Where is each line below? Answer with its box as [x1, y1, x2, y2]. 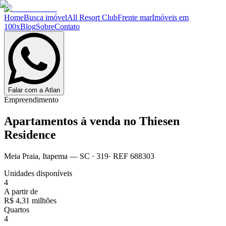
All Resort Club [67, 13, 118, 22]
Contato [54, 22, 80, 31]
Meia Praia [4, 151, 38, 160]
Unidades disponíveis [4, 168, 72, 178]
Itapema [42, 151, 68, 160]
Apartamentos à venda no [4, 114, 139, 128]
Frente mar [118, 13, 152, 22]
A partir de [4, 187, 38, 196]
